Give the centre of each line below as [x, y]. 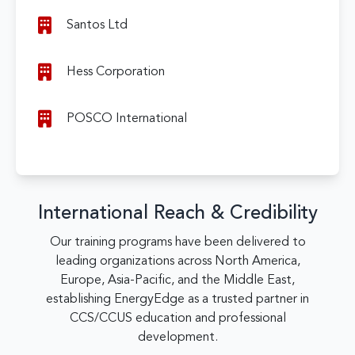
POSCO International [127, 119]
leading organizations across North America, [177, 261]
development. [177, 338]
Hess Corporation [116, 72]
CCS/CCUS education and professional [177, 319]
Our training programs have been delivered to [177, 242]
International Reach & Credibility [177, 214]
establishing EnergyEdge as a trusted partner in [177, 300]
